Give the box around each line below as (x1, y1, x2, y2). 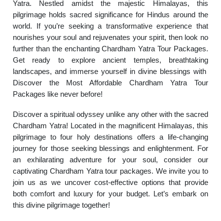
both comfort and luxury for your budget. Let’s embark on (13, 189, 208, 198)
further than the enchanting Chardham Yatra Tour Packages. (13, 44, 208, 53)
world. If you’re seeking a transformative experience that (13, 22, 208, 30)
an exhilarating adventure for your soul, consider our (13, 155, 208, 164)
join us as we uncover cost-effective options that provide (13, 178, 208, 186)
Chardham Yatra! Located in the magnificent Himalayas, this (13, 121, 208, 130)
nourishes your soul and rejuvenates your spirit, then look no (13, 33, 208, 41)
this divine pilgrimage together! (13, 201, 110, 209)
